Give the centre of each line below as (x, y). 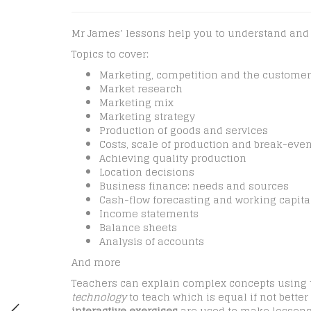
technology (99, 297)
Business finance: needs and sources (194, 186)
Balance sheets (138, 227)
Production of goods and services (184, 130)
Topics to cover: (110, 54)
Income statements (149, 213)
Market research (141, 89)
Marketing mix (136, 102)
